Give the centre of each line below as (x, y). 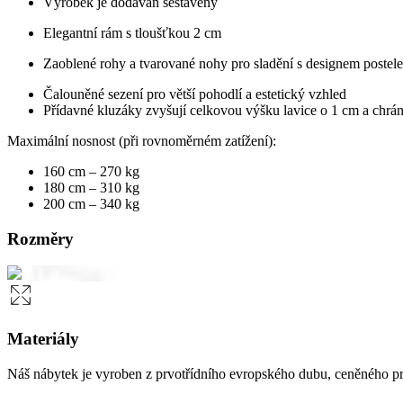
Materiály (43, 339)
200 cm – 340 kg (91, 204)
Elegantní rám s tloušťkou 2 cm (132, 33)
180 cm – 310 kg (91, 188)
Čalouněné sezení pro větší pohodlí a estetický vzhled (195, 94)
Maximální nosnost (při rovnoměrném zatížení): (142, 141)
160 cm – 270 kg (91, 172)
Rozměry (40, 238)
